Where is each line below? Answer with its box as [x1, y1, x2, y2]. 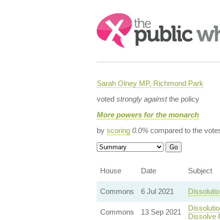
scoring [106, 126, 130, 135]
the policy [166, 95, 199, 103]
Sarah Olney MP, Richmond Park [96, 79, 203, 87]
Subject [188, 166, 212, 175]
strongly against [116, 95, 167, 103]
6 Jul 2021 [140, 187, 174, 195]
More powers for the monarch [96, 110, 199, 119]
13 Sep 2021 [140, 208, 181, 216]
